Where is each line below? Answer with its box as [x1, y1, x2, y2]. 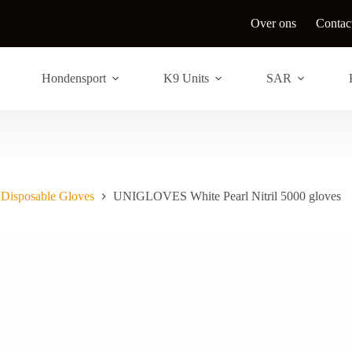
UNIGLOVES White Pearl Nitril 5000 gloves [113, 189, 341, 203]
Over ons [251, 16, 297, 30]
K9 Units [163, 71, 209, 85]
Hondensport [41, 71, 106, 85]
